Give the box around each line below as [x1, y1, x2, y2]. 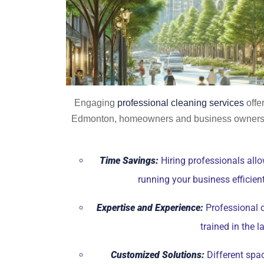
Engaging [74, 98, 117, 108]
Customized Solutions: [111, 249, 204, 261]
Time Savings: [99, 155, 159, 167]
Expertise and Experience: [96, 202, 203, 214]
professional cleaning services [117, 98, 244, 108]
